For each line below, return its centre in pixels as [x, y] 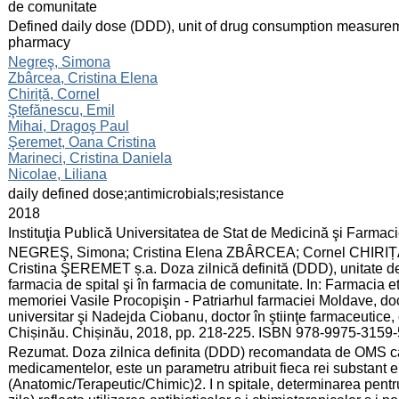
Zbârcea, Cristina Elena [83, 77]
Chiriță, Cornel [54, 94]
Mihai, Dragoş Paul [69, 126]
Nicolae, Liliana [57, 174]
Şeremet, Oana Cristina [82, 142]
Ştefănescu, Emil [61, 110]
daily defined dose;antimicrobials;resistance [146, 193]
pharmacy [39, 42]
